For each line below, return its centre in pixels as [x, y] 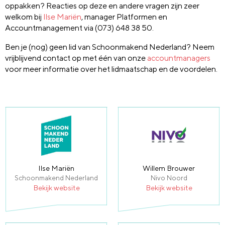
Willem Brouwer [169, 168]
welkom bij [24, 17]
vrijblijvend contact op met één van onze [76, 58]
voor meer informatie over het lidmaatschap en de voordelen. [111, 69]
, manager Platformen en [124, 17]
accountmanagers [179, 58]
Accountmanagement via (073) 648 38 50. [79, 28]
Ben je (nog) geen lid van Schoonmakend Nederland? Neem [110, 47]
